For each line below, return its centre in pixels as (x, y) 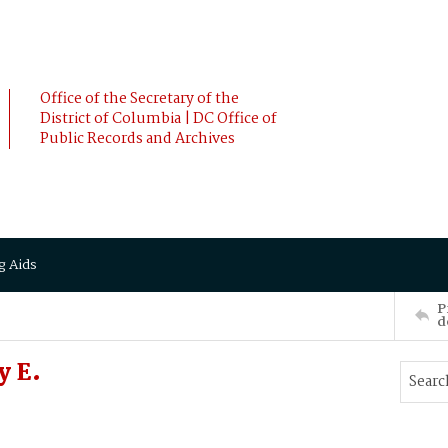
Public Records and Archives (137, 139)
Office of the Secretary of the (139, 99)
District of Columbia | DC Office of (158, 119)
